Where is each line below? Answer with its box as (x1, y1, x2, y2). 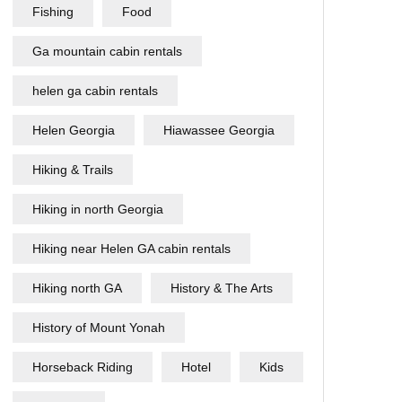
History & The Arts (170, 281, 273, 295)
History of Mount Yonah (32, 320, 165, 335)
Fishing (32, 4, 74, 19)
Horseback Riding (32, 360, 133, 374)
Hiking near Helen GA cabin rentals (32, 241, 231, 256)
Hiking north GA (32, 281, 122, 295)
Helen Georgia (32, 123, 115, 137)
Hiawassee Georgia (163, 123, 275, 137)
